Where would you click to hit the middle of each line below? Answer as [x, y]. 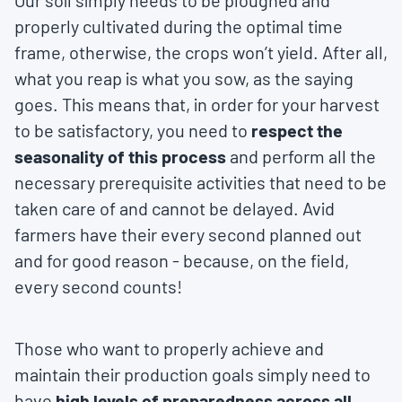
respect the [297, 130]
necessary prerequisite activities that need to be [201, 182]
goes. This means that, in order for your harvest [197, 104]
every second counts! [98, 286]
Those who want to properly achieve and [169, 348]
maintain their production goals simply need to [192, 374]
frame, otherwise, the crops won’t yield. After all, [201, 52]
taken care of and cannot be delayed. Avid [175, 208]
